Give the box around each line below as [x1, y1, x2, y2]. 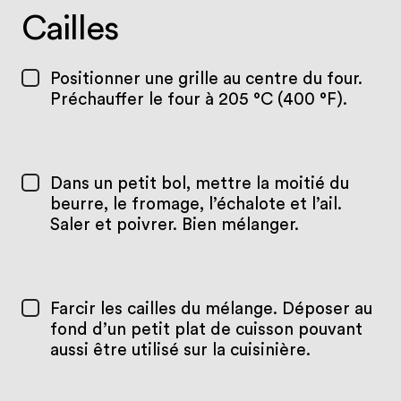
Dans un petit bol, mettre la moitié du [49, 175, 349, 192]
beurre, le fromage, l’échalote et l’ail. [49, 195, 342, 213]
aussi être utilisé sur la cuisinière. [49, 341, 311, 359]
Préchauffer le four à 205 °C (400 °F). [49, 91, 347, 109]
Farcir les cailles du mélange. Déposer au [49, 300, 372, 318]
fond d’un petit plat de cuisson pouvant [49, 320, 363, 338]
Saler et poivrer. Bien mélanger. [49, 216, 299, 234]
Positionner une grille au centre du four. [49, 71, 363, 89]
